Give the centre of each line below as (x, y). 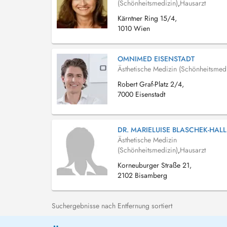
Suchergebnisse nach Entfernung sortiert (112, 206)
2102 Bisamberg (142, 175)
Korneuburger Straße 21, (155, 165)
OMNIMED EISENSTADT (156, 59)
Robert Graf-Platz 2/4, (151, 84)
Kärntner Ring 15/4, (147, 18)
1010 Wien (134, 28)
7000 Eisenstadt (141, 94)
